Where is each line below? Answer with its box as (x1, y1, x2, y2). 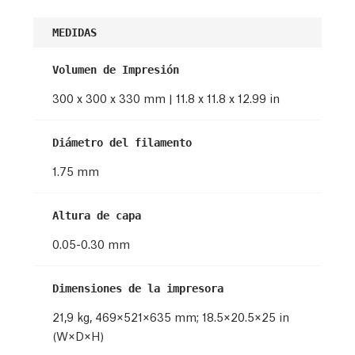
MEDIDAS (52, 25, 97, 39)
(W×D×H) (52, 326, 104, 343)
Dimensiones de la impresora (52, 281, 223, 295)
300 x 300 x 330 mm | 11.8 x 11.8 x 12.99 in (52, 89, 280, 105)
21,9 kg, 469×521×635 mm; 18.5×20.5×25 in (52, 307, 289, 324)
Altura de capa (52, 208, 141, 222)
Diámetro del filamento (52, 136, 192, 149)
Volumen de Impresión (52, 63, 179, 76)
